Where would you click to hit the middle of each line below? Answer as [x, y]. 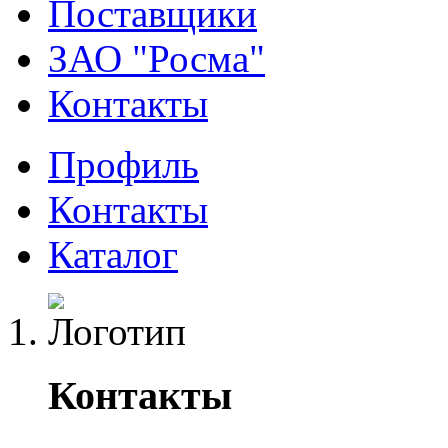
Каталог [113, 254]
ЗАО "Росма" [156, 58]
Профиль [123, 164]
